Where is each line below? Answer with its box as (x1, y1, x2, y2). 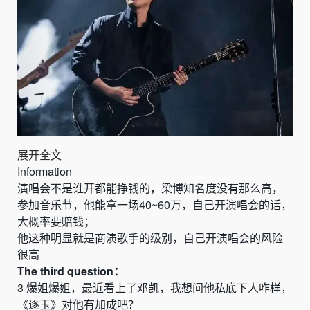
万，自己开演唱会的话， (170, 197, 292, 213)
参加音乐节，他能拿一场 (17, 197, 139, 213)
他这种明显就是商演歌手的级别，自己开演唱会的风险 (17, 230, 283, 246)
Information (17, 163, 72, 180)
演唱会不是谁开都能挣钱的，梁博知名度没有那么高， (17, 180, 283, 197)
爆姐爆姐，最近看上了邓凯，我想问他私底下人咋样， (26, 280, 292, 296)
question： (67, 263, 125, 280)
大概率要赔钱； (17, 213, 95, 230)
